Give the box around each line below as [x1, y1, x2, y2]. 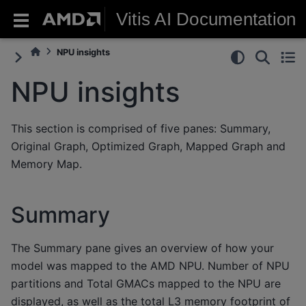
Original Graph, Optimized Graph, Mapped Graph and [11, 139, 286, 153]
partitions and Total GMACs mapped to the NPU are [11, 276, 281, 290]
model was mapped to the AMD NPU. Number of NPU [11, 258, 290, 273]
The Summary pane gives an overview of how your [11, 240, 274, 255]
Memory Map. [11, 156, 82, 171]
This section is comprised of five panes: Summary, [11, 121, 270, 135]
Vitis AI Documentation [115, 8, 296, 29]
